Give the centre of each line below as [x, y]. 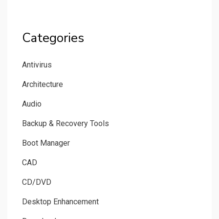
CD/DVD [37, 182]
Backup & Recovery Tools [66, 124]
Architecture [43, 85]
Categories [53, 38]
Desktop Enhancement [60, 202]
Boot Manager [46, 143]
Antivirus [37, 65]
